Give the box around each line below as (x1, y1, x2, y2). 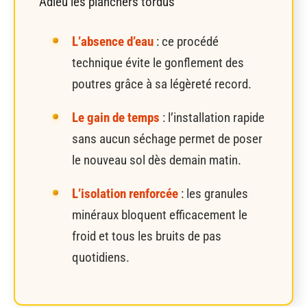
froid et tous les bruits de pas (72, 228, 221, 245)
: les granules (178, 186, 248, 202)
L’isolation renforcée (72, 186, 178, 202)
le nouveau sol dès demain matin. (72, 152, 241, 169)
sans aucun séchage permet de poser (72, 131, 262, 147)
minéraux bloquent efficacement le (72, 207, 247, 223)
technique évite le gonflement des (72, 55, 244, 71)
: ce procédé (153, 34, 219, 50)
